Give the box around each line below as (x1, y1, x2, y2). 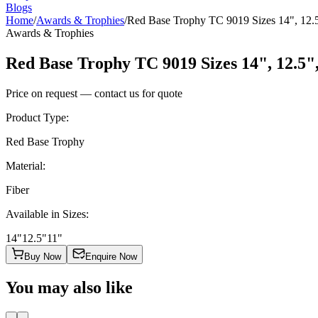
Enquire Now (85, 251, 137, 262)
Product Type (6, 111, 66, 124)
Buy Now (24, 251, 61, 262)
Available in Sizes (6, 207, 86, 220)
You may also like (6, 278, 133, 297)
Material (6, 159, 43, 172)
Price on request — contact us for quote (6, 87, 182, 99)
